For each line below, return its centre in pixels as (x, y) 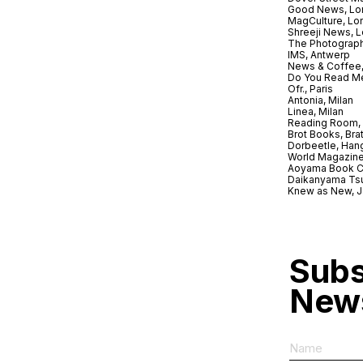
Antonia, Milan (320, 100)
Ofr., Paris (310, 88)
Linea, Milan (316, 111)
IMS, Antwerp (320, 54)
